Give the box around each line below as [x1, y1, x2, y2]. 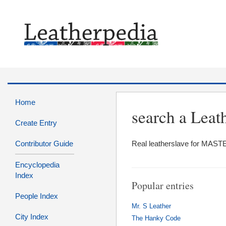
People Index [15, 192, 58, 201]
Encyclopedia [15, 160, 60, 169]
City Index [15, 212, 48, 221]
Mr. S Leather [132, 202, 171, 210]
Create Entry [15, 119, 57, 128]
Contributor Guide [15, 139, 73, 148]
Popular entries [132, 179, 194, 193]
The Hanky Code [132, 215, 181, 222]
